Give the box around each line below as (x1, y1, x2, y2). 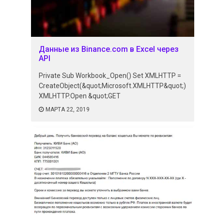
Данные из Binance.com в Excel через (39, 45, 179, 54)
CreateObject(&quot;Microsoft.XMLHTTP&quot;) (39, 82, 186, 90)
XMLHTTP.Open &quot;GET (39, 92, 121, 100)
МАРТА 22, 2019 (46, 106, 90, 113)
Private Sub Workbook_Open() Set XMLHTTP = (39, 72, 182, 80)
